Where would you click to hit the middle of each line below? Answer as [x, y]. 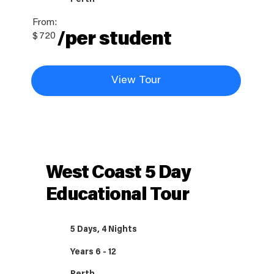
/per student [114, 39]
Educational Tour [117, 196]
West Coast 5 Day [118, 174]
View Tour [136, 80]
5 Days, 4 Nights [104, 230]
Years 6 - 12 [94, 253]
